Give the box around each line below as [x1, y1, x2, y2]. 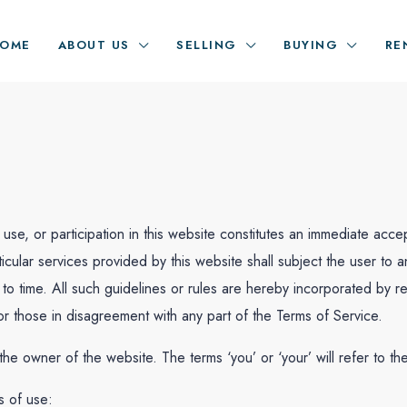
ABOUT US [57, 36, 130, 54]
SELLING [176, 36, 237, 54]
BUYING [283, 36, 338, 54]
